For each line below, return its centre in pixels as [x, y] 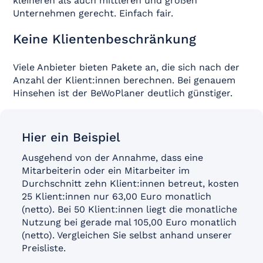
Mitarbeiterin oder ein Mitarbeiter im [105, 171]
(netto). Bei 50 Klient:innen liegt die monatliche [129, 209]
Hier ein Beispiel [71, 137]
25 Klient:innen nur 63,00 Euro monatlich [116, 196]
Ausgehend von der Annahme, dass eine [112, 158]
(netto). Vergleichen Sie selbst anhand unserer [127, 235]
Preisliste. [43, 248]
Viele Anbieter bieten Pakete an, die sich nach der [127, 67]
